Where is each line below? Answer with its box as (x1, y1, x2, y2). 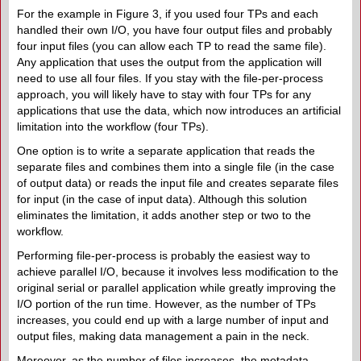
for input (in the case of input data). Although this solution (17, 192, 307, 205)
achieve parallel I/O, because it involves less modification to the (17, 264, 338, 278)
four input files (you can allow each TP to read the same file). (17, 39, 326, 52)
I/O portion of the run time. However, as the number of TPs (17, 297, 316, 310)
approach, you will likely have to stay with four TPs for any (17, 87, 311, 101)
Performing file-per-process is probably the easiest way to (17, 248, 310, 262)
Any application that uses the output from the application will (17, 55, 322, 68)
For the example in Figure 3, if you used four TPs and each (17, 6, 318, 20)
